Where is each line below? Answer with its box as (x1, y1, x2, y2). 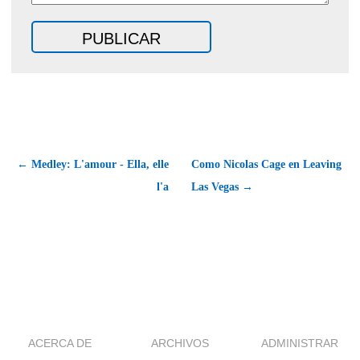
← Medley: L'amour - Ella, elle (17, 157, 169, 170)
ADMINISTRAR (261, 336, 339, 350)
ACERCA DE (28, 336, 92, 350)
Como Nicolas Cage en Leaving (191, 157, 342, 170)
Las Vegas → (191, 180, 253, 193)
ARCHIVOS (151, 336, 209, 350)
